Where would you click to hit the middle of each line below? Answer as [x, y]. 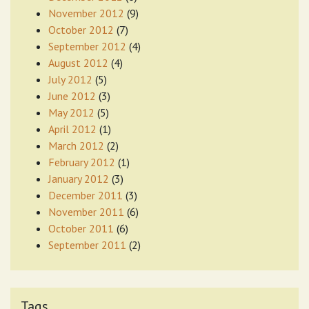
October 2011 [81, 229]
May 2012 [71, 113]
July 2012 [70, 80]
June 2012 [72, 96]
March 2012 [76, 146]
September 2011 [87, 245]
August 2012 [78, 63]
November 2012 [86, 13]
